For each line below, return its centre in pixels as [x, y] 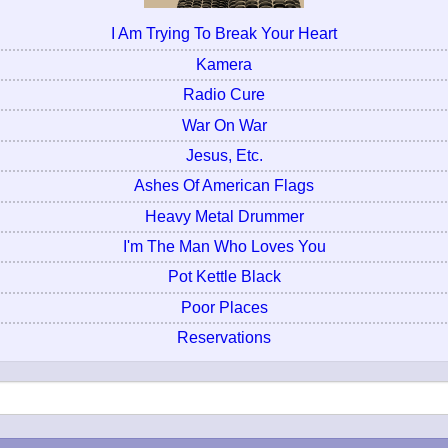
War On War [224, 125]
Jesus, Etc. [224, 155]
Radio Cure [224, 95]
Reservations [224, 338]
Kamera [224, 64]
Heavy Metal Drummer [224, 216]
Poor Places [224, 307]
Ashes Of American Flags [224, 186]
